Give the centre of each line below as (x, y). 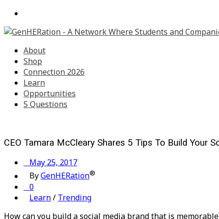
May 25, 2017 (50, 163)
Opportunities (50, 93)
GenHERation (65, 176)
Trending (75, 197)
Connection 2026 (54, 72)
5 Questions (45, 104)
